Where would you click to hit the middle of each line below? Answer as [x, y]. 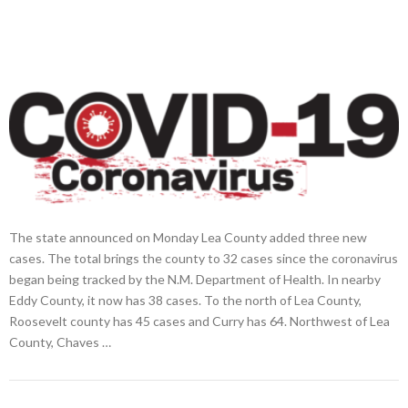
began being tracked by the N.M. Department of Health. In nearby [195, 280]
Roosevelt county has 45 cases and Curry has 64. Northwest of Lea [199, 321]
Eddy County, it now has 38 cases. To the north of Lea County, [185, 301]
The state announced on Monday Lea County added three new [188, 238]
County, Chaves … [60, 342]
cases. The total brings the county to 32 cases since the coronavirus [204, 259]
